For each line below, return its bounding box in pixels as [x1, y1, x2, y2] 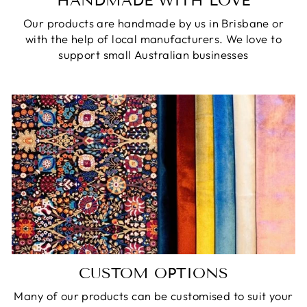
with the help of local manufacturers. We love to [25, 32, 282, 47]
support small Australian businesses [58, 47, 249, 62]
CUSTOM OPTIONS [79, 264, 228, 283]
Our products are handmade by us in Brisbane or [23, 16, 284, 31]
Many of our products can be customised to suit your [14, 288, 293, 304]
